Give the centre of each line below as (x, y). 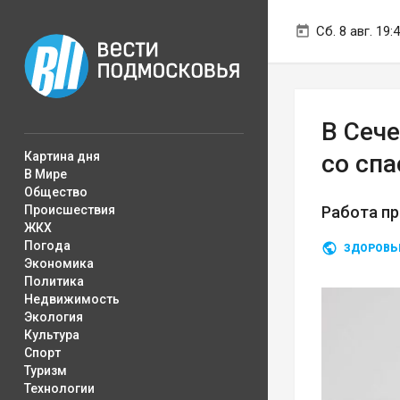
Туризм (46, 371)
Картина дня (62, 156)
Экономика (59, 263)
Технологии (59, 388)
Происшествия (70, 210)
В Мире (46, 174)
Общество (56, 192)
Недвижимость (72, 299)
